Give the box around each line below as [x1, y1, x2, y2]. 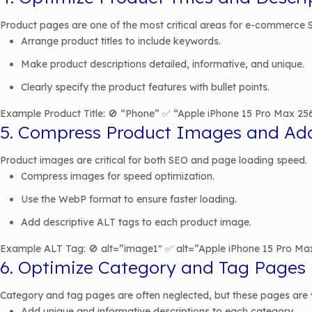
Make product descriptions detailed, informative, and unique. [21, 58, 304, 70]
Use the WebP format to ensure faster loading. [21, 193, 237, 205]
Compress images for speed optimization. [21, 170, 214, 182]
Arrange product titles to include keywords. [21, 35, 221, 47]
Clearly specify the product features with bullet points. [21, 81, 270, 93]
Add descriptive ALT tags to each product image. [21, 216, 251, 228]
